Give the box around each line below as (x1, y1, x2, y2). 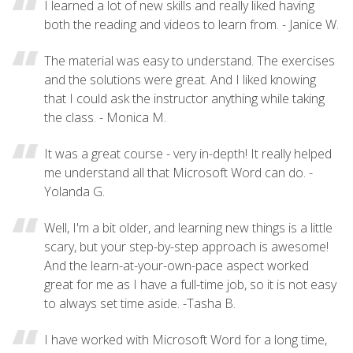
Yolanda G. (44, 182, 105, 200)
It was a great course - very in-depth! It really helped (44, 144, 332, 162)
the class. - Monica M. (44, 108, 166, 126)
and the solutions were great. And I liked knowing (44, 70, 316, 88)
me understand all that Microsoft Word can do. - (44, 163, 313, 181)
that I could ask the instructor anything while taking (44, 89, 325, 107)
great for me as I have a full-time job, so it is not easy (44, 275, 336, 293)
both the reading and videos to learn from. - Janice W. (44, 15, 339, 33)
